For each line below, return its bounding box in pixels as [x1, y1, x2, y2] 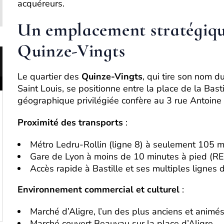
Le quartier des [17, 70, 81, 82]
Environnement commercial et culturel [17, 183, 179, 195]
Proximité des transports [17, 116, 123, 128]
